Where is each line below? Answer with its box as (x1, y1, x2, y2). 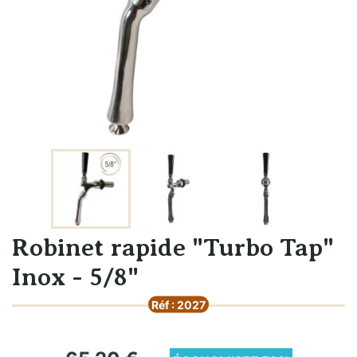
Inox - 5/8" (12, 262, 139, 291)
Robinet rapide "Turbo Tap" (12, 233, 334, 261)
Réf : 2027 (151, 297, 206, 312)
